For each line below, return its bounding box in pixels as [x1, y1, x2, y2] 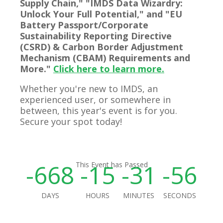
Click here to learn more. [53, 63, 164, 75]
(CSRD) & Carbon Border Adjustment [20, 41, 183, 53]
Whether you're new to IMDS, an [20, 83, 158, 95]
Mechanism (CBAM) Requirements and [20, 52, 190, 64]
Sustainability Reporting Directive [20, 30, 172, 42]
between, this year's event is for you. [20, 105, 177, 116]
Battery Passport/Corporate [20, 19, 148, 31]
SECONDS [163, 191, 196, 200]
